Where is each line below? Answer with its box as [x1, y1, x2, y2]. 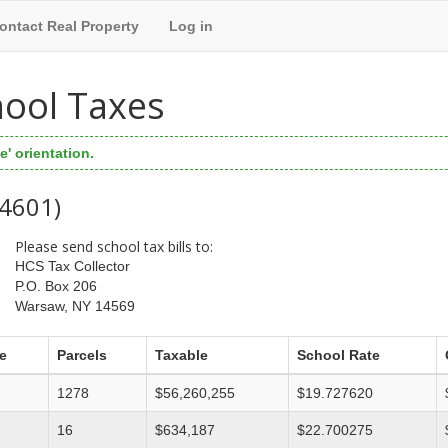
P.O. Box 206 [14, 278, 97, 295]
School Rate [297, 347, 380, 364]
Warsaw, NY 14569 [14, 298, 135, 315]
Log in [169, 18, 213, 34]
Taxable [155, 347, 208, 364]
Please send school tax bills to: [14, 236, 213, 256]
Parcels [57, 347, 107, 364]
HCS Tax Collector [14, 258, 130, 275]
